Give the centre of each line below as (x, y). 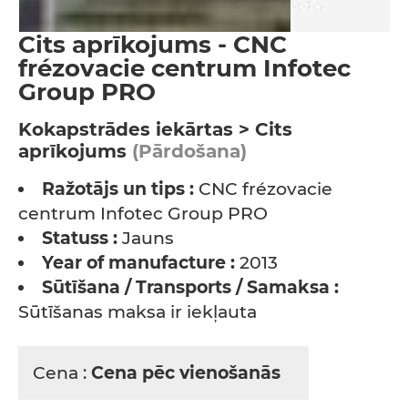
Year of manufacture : (138, 263)
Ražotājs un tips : (118, 189)
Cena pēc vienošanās (188, 373)
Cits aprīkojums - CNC (153, 45)
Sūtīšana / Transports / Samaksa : (190, 287)
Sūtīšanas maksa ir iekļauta (138, 312)
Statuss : (80, 238)
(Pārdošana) (187, 151)
